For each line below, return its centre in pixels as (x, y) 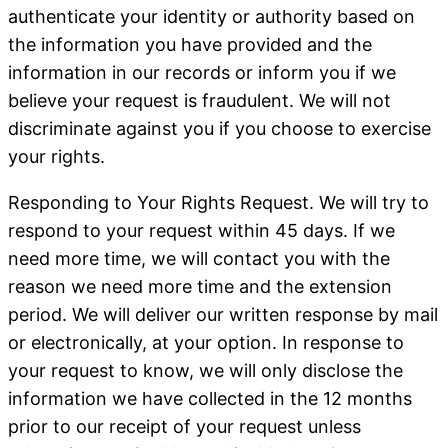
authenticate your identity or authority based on (211, 16)
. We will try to (369, 202)
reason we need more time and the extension (200, 286)
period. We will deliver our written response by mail (223, 314)
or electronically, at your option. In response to (206, 342)
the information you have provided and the (190, 44)
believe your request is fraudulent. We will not (199, 100)
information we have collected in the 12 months (210, 398)
